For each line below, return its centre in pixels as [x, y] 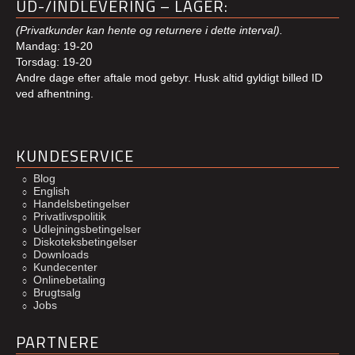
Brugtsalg [57, 293]
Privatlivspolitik [70, 217]
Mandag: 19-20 [54, 46]
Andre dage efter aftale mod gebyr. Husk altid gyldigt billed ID [169, 78]
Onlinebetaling [69, 280]
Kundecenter [65, 267]
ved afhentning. [55, 94]
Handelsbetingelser [82, 204]
